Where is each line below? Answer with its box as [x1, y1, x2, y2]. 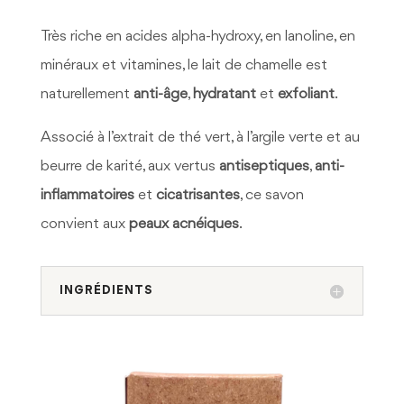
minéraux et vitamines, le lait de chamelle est [40, 58, 327, 74]
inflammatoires [40, 188, 134, 204]
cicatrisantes [155, 188, 240, 204]
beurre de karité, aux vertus [40, 159, 219, 175]
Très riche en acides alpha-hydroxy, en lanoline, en [40, 29, 355, 45]
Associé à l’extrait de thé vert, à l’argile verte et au [40, 130, 360, 146]
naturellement [40, 87, 133, 103]
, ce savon [239, 188, 304, 204]
